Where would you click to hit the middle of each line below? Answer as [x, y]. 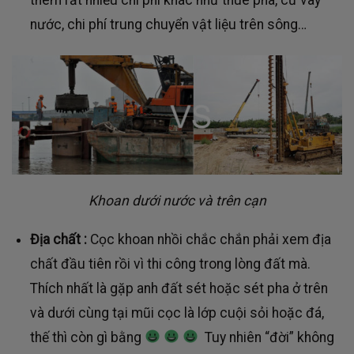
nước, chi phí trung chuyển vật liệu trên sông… [168, 25]
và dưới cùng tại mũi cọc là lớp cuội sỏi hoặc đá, [177, 313]
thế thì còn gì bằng [87, 337]
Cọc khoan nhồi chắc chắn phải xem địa [210, 239]
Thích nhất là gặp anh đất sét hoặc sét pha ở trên [179, 288]
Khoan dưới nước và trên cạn [177, 201]
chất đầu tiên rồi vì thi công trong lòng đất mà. [170, 264]
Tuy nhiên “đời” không [266, 337]
